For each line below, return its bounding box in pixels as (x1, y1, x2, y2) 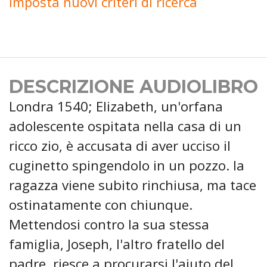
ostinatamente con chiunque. (9, 195, 193, 215)
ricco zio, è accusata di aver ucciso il (9, 136, 231, 156)
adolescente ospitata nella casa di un (9, 117, 241, 136)
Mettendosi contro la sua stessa (9, 215, 209, 234)
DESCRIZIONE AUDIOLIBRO (9, 76, 258, 98)
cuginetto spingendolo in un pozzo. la (9, 156, 244, 175)
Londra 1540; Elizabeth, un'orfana (9, 97, 223, 116)
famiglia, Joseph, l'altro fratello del (9, 235, 225, 254)
